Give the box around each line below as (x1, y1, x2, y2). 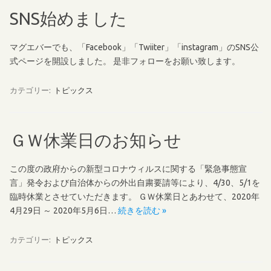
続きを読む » (118, 205, 166, 215)
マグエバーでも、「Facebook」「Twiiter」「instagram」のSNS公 (10, 42, 259, 52)
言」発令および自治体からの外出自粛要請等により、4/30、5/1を (10, 177, 260, 188)
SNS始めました (10, 8, 127, 28)
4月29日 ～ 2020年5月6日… (10, 205, 118, 215)
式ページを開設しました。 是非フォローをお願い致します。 (10, 56, 240, 66)
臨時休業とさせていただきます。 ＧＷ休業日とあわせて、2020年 (10, 191, 260, 201)
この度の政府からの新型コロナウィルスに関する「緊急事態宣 (10, 163, 247, 174)
